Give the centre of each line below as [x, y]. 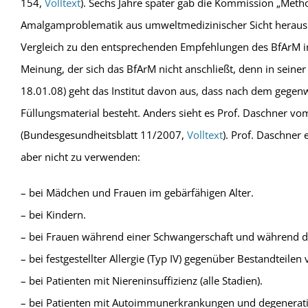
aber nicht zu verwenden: [80, 157]
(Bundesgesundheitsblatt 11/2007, [103, 135]
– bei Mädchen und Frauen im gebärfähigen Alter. [137, 192]
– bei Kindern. [53, 214]
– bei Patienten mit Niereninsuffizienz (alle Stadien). [141, 280]
